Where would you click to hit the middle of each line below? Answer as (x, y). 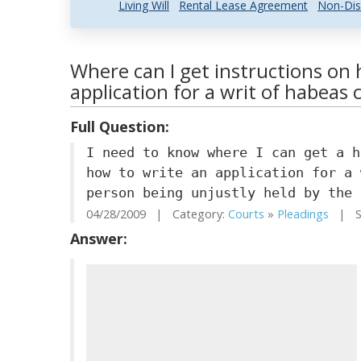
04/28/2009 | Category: (157, 214)
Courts (246, 214)
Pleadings (303, 214)
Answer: (99, 239)
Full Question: (120, 127)
